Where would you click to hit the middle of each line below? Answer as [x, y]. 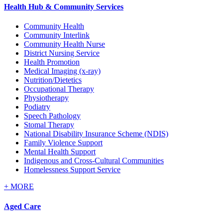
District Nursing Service [62, 53]
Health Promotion [52, 62]
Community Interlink [57, 35]
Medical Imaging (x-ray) [62, 71]
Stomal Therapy [49, 125]
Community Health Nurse [64, 44]
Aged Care [22, 206]
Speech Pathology [52, 116]
